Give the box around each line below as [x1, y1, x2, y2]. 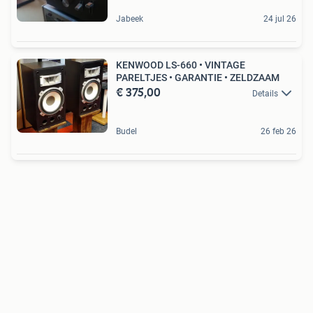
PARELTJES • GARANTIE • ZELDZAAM [116, 71, 279, 83]
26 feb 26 [261, 126, 296, 136]
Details [252, 88, 278, 99]
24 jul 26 [263, 13, 296, 24]
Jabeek [116, 13, 143, 24]
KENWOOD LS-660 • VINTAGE [116, 59, 245, 71]
